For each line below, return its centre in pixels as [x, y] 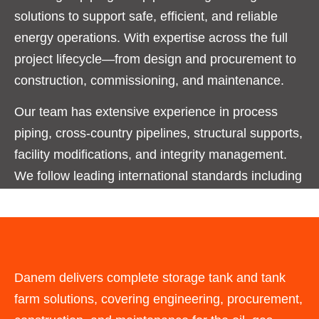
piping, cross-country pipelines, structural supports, [158, 134]
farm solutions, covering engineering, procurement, [158, 299]
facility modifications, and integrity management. [151, 155]
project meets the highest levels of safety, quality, [153, 219]
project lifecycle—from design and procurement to [155, 59]
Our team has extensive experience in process [146, 112]
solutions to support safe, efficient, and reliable [146, 16]
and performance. [64, 240]
